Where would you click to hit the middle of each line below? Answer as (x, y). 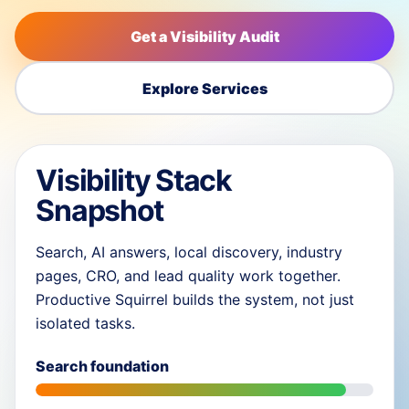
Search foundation (103, 367)
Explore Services (204, 88)
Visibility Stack (134, 181)
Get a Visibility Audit (204, 36)
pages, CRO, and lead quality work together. (189, 276)
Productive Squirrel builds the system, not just (195, 300)
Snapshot (100, 211)
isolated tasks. (86, 324)
